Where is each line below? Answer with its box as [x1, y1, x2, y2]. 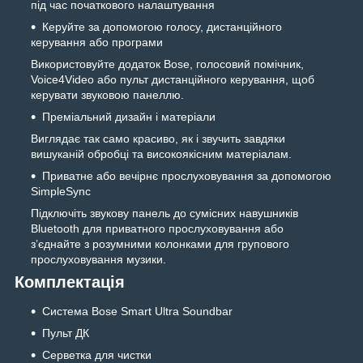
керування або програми [31, 36, 163, 49]
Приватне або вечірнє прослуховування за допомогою [42, 169, 331, 183]
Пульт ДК [42, 327, 89, 340]
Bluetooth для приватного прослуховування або [31, 222, 284, 236]
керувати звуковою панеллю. [31, 88, 184, 102]
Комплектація [15, 273, 125, 292]
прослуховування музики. [31, 253, 166, 267]
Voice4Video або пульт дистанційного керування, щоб [31, 73, 314, 87]
